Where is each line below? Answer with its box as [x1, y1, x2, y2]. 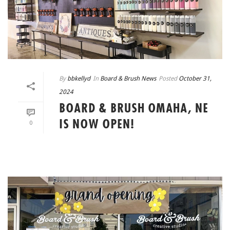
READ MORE [115, 145, 156, 152]
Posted [159, 75, 177, 83]
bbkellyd [67, 75, 90, 83]
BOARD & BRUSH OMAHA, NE [59, 103, 208, 116]
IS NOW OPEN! [59, 119, 135, 131]
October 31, [179, 75, 212, 83]
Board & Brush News [100, 75, 156, 83]
